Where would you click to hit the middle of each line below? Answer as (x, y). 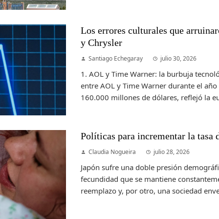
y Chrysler (102, 43)
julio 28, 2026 (172, 152)
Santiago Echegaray (116, 59)
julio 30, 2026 (179, 59)
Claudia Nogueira (112, 152)
